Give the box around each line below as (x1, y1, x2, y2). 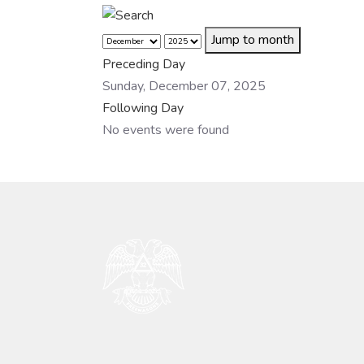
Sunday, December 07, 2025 (102, 76, 266, 95)
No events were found (102, 120, 229, 139)
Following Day (102, 98, 184, 117)
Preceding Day (102, 54, 185, 73)
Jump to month (211, 30, 294, 49)
